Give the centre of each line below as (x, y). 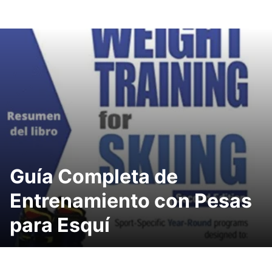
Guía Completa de (94, 176)
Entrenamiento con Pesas (131, 201)
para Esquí (60, 225)
